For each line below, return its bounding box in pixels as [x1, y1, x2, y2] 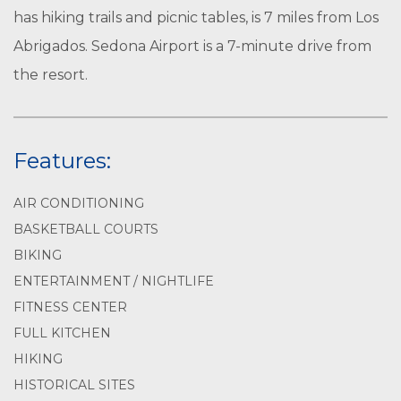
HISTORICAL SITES [13, 377, 135, 393]
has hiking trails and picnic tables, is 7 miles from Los [13, 9, 379, 26]
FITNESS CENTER [13, 299, 127, 315]
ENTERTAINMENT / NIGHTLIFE [13, 273, 214, 289]
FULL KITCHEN [13, 325, 111, 341]
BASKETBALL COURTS [13, 221, 158, 237]
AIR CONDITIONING [13, 195, 144, 211]
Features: [13, 148, 111, 174]
